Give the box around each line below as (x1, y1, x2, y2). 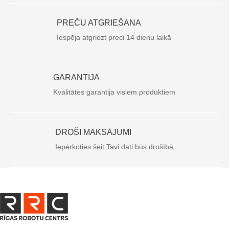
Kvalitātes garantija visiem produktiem (53, 88, 175, 97)
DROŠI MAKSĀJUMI (55, 128, 131, 137)
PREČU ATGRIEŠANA (57, 18, 142, 28)
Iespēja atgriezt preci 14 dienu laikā (57, 33, 172, 42)
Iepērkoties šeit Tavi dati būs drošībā (55, 143, 173, 151)
